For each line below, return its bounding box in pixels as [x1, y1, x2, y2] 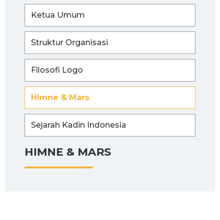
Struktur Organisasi [31, 38, 108, 48]
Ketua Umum [31, 10, 85, 20]
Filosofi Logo [31, 65, 83, 75]
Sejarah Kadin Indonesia [31, 120, 126, 130]
